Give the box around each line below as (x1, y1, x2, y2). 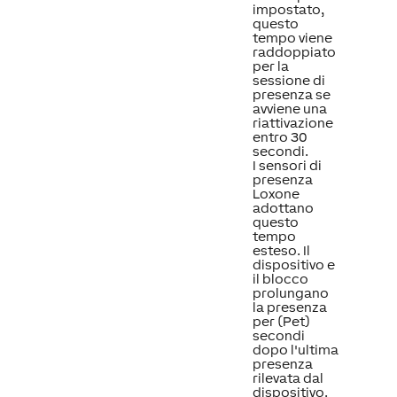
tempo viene (252, 30, 332, 45)
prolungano (252, 285, 329, 300)
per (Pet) (252, 314, 310, 329)
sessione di (252, 73, 325, 88)
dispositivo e (252, 257, 335, 272)
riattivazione (252, 115, 333, 130)
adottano (252, 200, 314, 215)
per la (252, 58, 289, 74)
